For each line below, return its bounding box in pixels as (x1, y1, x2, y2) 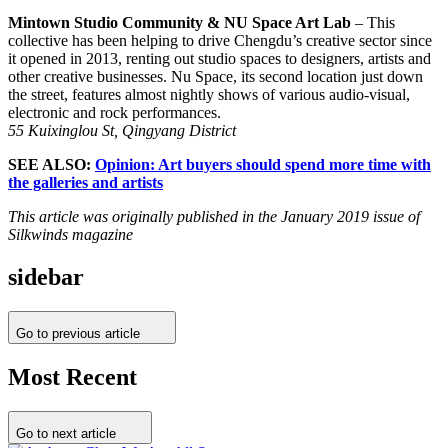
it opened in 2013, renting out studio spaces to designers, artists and (8, 50, 431, 68)
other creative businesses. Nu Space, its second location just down (8, 68, 423, 86)
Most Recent (8, 364, 137, 391)
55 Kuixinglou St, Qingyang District (8, 122, 236, 140)
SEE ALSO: (8, 156, 95, 174)
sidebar (8, 264, 84, 291)
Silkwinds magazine (8, 226, 133, 244)
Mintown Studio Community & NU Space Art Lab (8, 14, 351, 32)
